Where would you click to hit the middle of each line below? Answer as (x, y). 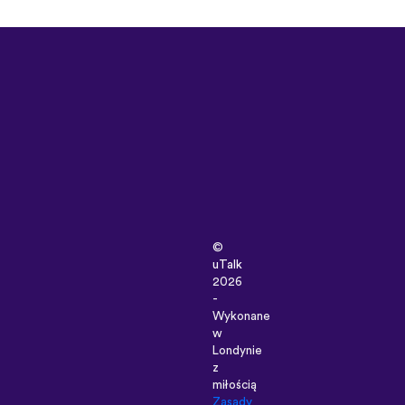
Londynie (238, 351)
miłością (235, 386)
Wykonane (242, 317)
